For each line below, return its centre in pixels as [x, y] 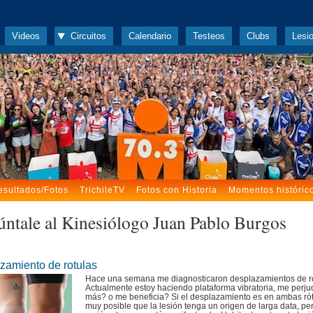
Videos [26, 36]
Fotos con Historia [176, 190]
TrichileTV [102, 190]
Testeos [209, 36]
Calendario [150, 36]
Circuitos [89, 36]
